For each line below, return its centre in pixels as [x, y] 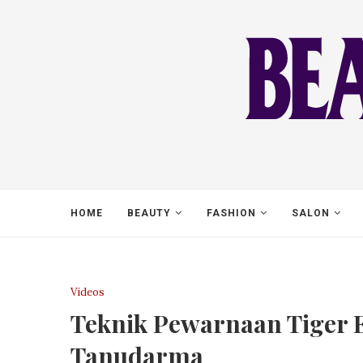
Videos [88, 292]
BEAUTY [149, 213]
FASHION [231, 213]
